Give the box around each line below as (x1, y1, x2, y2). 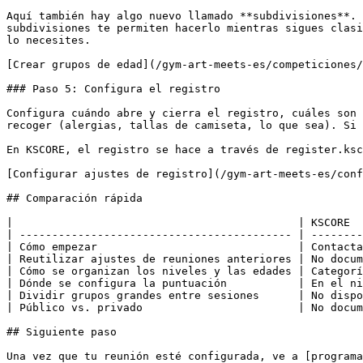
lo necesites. (6, 34, 91, 46)
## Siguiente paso (6, 326, 117, 338)
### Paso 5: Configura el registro (6, 83, 220, 95)
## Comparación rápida (6, 192, 143, 204)
